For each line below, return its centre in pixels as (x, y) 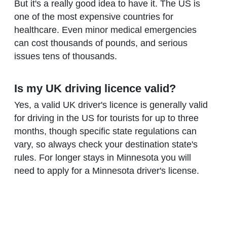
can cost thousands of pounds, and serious (101, 43)
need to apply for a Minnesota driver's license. (108, 171)
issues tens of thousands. (66, 56)
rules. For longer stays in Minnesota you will (103, 157)
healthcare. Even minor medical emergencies (105, 30)
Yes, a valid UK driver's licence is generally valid (111, 105)
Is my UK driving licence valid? (95, 88)
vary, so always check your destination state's (106, 144)
